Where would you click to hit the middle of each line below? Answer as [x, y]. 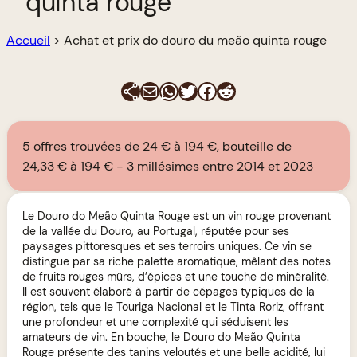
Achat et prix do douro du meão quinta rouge [195, 40]
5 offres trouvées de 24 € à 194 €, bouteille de [157, 147]
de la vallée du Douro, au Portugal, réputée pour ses [156, 231]
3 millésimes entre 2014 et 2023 [220, 167]
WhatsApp [205, 90]
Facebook [240, 90]
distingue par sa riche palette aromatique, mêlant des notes [177, 261]
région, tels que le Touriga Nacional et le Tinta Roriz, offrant [173, 306]
